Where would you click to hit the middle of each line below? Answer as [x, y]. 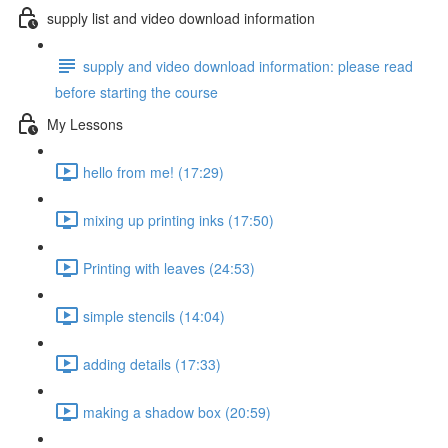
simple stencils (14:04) [154, 315]
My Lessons [85, 123]
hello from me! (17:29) [153, 171]
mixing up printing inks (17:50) [178, 219]
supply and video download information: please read [248, 65]
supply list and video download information [181, 17]
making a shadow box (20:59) [177, 411]
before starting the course [136, 92]
